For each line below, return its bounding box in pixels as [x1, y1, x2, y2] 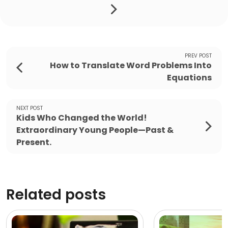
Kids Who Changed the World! [16, 111, 147, 124]
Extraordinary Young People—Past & [16, 124, 174, 136]
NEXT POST [16, 104, 43, 112]
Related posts [6, 184, 106, 205]
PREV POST [185, 51, 212, 60]
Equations [167, 71, 212, 83]
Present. [16, 136, 51, 148]
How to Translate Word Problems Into [50, 59, 212, 71]
